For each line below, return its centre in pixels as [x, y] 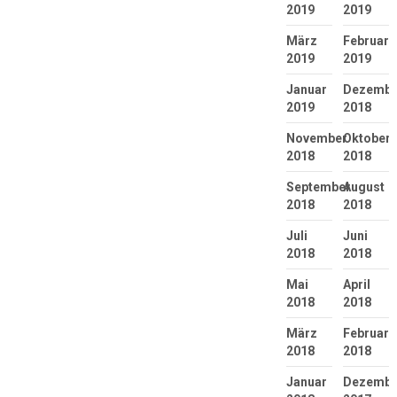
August [363, 187]
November [316, 139]
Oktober [366, 139]
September [318, 187]
